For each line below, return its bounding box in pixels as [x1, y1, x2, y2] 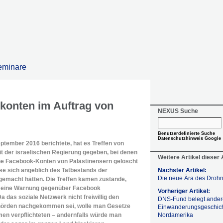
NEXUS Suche [158, 108, 198, 114]
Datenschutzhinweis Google [158, 136, 221, 141]
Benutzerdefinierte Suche [158, 131, 215, 136]
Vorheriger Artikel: [158, 188, 210, 195]
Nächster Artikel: [158, 167, 207, 174]
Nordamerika [158, 212, 193, 219]
